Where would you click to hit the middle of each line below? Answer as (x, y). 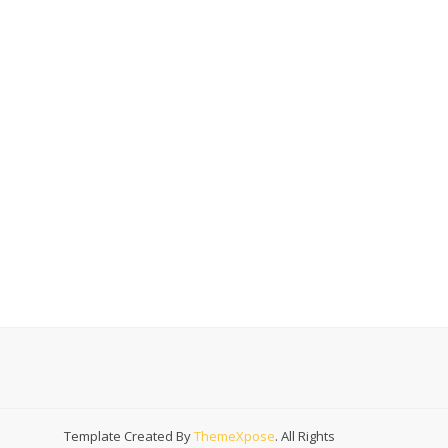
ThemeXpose (234, 435)
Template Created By (129, 435)
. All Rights (305, 435)
